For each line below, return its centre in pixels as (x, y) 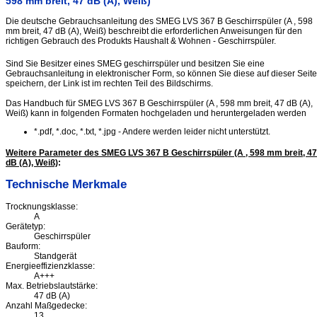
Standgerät (55, 257)
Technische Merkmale (66, 185)
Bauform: (23, 247)
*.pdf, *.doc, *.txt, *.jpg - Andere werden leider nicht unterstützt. (152, 132)
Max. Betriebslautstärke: (52, 286)
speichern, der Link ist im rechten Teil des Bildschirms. (109, 83)
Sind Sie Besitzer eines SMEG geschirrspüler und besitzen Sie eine (135, 64)
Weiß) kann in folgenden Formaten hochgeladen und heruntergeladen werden (156, 113)
